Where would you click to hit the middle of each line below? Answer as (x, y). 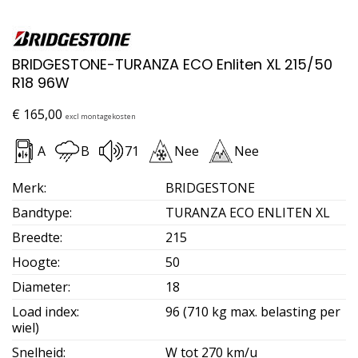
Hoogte (35, 262)
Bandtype (41, 212)
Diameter (40, 286)
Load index (44, 311)
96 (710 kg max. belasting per (253, 311)
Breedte (36, 237)
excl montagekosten (101, 116)
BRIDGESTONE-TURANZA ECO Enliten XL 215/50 (172, 64)
